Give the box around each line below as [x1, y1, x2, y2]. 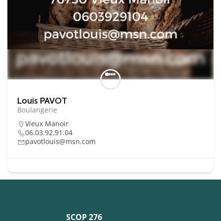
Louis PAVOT [17, 95, 67, 106]
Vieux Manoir [25, 118, 69, 128]
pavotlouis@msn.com [25, 136, 96, 146]
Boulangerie [17, 105, 57, 114]
